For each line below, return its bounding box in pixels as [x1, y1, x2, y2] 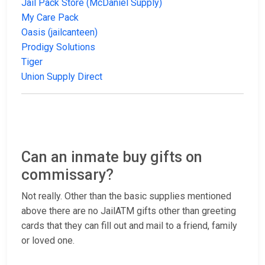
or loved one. [21, 235, 75, 247]
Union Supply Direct [21, 71, 102, 83]
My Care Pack [21, 12, 79, 24]
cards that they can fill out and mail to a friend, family [21, 220, 237, 232]
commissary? [21, 166, 114, 184]
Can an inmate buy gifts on [21, 148, 202, 166]
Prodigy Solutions [21, 41, 95, 53]
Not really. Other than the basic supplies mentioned [21, 190, 231, 202]
